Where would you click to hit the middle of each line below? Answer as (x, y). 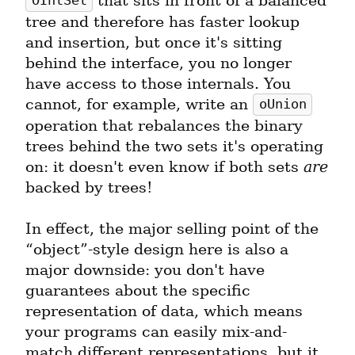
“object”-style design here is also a (157, 249)
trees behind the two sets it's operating (174, 146)
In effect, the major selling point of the (172, 228)
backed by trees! (89, 187)
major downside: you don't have (145, 269)
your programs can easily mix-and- (156, 331)
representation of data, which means (164, 311)
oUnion (282, 105)
